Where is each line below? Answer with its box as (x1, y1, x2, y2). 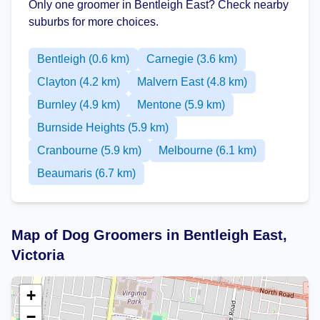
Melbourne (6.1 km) (159, 144, 256, 156)
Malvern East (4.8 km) (137, 76, 247, 88)
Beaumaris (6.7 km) (37, 167, 136, 179)
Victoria (11, 247, 64, 263)
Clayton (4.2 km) (37, 76, 120, 88)
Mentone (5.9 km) (137, 99, 225, 111)
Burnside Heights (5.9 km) (37, 121, 169, 134)
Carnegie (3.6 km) (146, 53, 237, 65)
